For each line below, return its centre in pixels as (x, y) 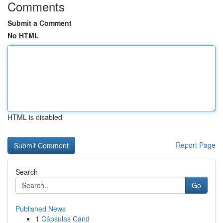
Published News (41, 209)
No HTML (23, 35)
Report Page (196, 145)
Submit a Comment (40, 23)
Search (27, 172)
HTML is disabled (35, 117)
